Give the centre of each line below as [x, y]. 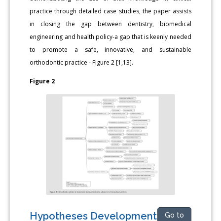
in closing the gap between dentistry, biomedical [110, 24]
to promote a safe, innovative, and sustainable [110, 49]
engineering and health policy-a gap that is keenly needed [110, 37]
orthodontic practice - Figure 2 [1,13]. [82, 62]
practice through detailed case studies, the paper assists [110, 11]
